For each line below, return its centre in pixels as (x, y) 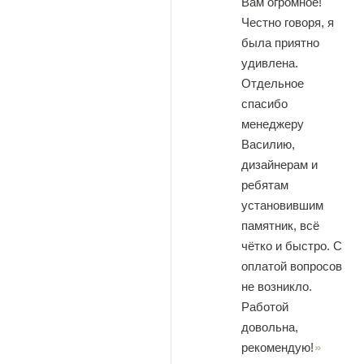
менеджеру (273, 124)
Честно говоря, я (288, 22)
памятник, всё (280, 225)
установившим (282, 205)
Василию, (268, 144)
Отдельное (273, 83)
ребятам (265, 185)
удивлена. (270, 63)
